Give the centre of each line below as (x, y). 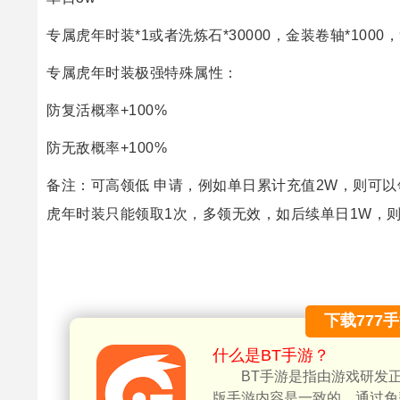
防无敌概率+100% (107, 147)
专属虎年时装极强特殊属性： (142, 72)
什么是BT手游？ (271, 355)
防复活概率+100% (107, 110)
